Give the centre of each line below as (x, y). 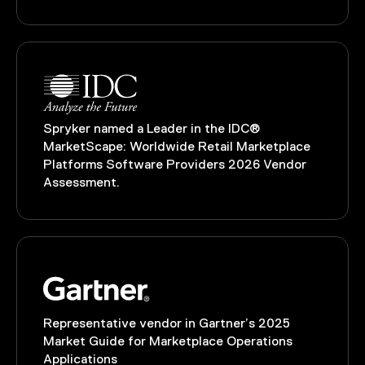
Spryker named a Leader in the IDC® (152, 130)
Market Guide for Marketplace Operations (168, 341)
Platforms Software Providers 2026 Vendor (175, 165)
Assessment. (82, 183)
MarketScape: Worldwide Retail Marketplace (177, 147)
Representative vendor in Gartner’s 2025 (167, 323)
